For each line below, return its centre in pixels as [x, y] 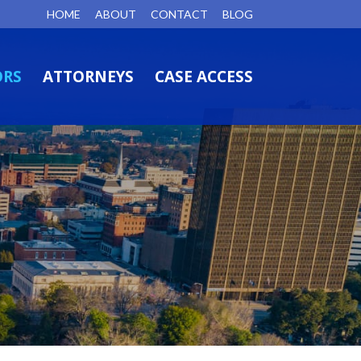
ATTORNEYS [88, 77]
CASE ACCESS [203, 77]
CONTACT [179, 14]
